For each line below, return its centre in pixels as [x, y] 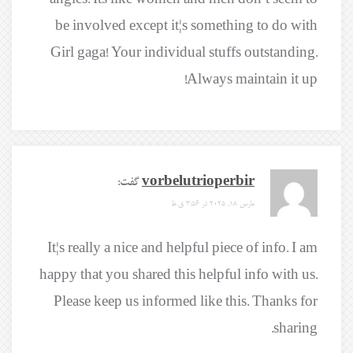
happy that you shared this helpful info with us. [178, 276]
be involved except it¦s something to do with [186, 27]
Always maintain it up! [252, 81]
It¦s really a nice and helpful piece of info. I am [182, 249]
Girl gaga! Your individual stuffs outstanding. [184, 54]
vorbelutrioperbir [198, 182]
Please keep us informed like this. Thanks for [186, 303]
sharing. [295, 330]
